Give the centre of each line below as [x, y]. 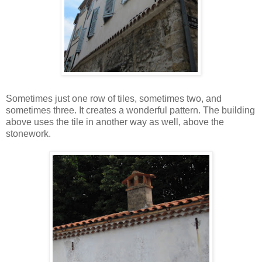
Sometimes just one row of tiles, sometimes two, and [114, 98]
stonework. [28, 133]
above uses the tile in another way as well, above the [115, 122]
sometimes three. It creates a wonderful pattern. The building [130, 110]
